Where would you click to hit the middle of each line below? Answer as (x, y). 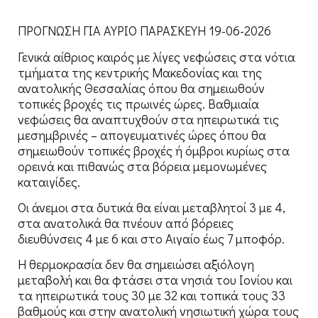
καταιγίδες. (49, 181)
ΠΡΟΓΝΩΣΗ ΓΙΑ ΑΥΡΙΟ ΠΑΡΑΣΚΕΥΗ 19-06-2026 (144, 31)
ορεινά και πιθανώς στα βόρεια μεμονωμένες (142, 166)
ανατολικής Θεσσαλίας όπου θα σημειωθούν (141, 88)
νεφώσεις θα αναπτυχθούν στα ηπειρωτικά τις (148, 119)
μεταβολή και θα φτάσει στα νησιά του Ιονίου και (155, 280)
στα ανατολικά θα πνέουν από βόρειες (126, 223)
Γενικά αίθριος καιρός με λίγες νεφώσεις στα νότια (157, 56)
